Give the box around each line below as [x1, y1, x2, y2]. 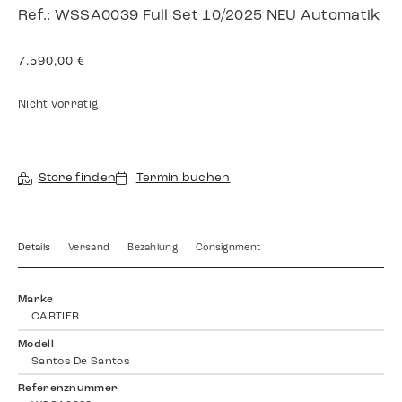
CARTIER [31, 311, 80, 323]
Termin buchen [135, 172, 231, 185]
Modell [18, 338, 54, 350]
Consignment [195, 243, 261, 254]
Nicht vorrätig [18, 100, 99, 111]
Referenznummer [18, 383, 118, 395]
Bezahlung [127, 243, 178, 254]
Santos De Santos [31, 355, 130, 367]
